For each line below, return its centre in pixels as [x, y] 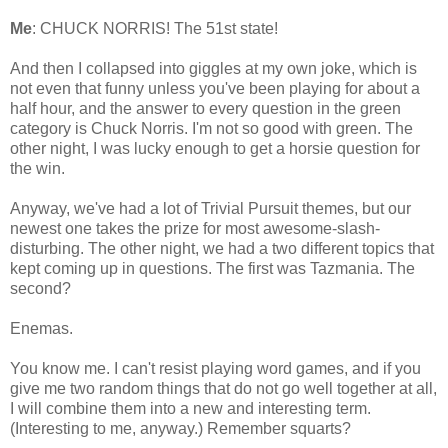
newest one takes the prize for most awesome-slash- [195, 228]
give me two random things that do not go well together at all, [223, 388]
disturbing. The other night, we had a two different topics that [222, 248]
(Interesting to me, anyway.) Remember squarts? [180, 428]
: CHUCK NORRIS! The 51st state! [155, 28]
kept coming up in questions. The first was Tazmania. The [212, 268]
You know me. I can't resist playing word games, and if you [215, 368]
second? [40, 288]
